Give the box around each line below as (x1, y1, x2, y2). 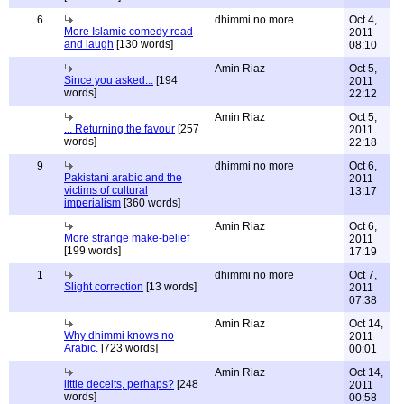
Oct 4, (349, 14, 377, 26)
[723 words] (98, 342, 158, 354)
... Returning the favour (64, 123, 175, 135)
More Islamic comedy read (64, 25, 193, 38)
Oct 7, (349, 269, 377, 281)
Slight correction (64, 280, 143, 293)
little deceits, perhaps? (64, 378, 174, 390)
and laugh (64, 38, 114, 50)
